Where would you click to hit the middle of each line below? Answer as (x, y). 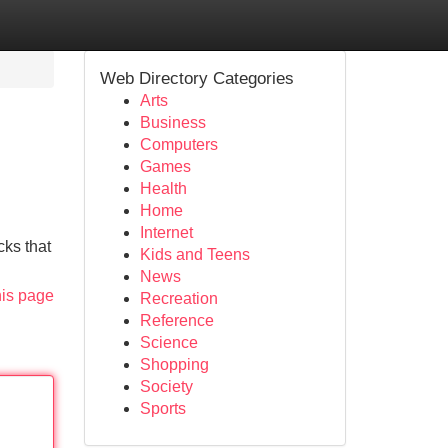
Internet (166, 232)
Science (168, 342)
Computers (178, 144)
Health (163, 188)
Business (172, 122)
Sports (162, 408)
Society (166, 386)
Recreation (178, 298)
